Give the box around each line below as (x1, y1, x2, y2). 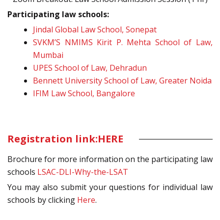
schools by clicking (7, 194, 77, 206)
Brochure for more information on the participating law (7, 154, 213, 165)
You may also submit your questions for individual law (7, 182, 213, 193)
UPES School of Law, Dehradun (33, 62, 147, 74)
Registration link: (7, 132, 98, 146)
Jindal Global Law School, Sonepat (33, 24, 157, 35)
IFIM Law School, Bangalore (33, 88, 135, 99)
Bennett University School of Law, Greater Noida (33, 75, 212, 86)
